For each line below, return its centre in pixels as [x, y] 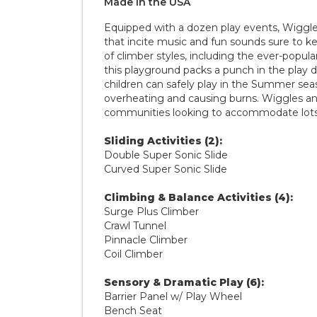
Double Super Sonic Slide [166, 155]
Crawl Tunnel [135, 226]
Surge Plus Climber [151, 212]
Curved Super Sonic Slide [166, 169]
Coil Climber [133, 254]
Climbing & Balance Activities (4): [198, 198]
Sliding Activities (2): [163, 141]
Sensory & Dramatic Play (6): [184, 283]
